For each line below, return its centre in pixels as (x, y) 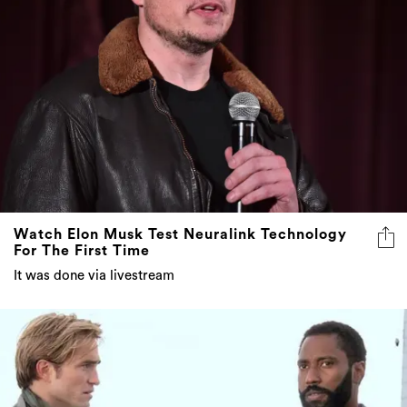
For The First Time (82, 250)
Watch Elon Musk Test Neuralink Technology (180, 234)
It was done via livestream (94, 275)
